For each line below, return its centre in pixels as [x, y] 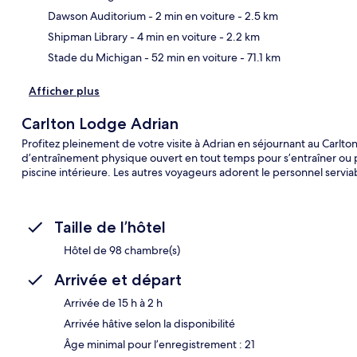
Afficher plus [64, 90]
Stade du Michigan [95, 57]
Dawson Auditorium [97, 16]
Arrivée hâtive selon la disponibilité [149, 323]
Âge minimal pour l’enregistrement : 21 [159, 344]
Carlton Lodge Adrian [100, 123]
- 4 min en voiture [172, 36]
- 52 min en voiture [190, 57]
